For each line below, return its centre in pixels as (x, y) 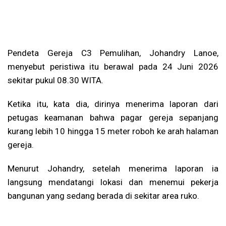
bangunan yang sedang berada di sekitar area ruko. (103, 195)
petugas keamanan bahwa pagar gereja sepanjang (113, 117)
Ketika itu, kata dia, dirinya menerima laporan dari (113, 104)
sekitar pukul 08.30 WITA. (55, 80)
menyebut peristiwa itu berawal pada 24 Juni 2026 (113, 66)
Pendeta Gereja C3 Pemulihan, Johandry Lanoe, (113, 53)
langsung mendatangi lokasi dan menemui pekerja (113, 182)
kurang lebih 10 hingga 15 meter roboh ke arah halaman (113, 131)
